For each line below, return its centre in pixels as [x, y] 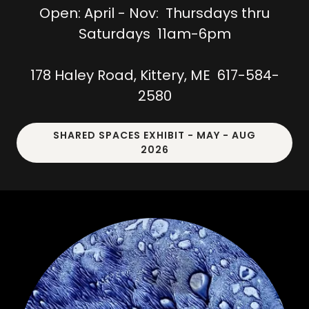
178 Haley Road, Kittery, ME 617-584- [154, 76]
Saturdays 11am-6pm [154, 34]
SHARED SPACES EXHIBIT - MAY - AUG [154, 136]
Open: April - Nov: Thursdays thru [154, 13]
